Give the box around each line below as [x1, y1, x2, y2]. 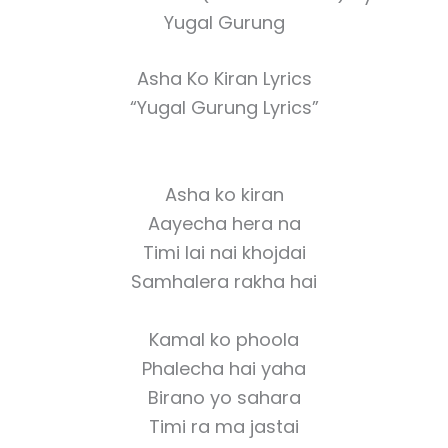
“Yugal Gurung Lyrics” [129, 95, 319, 121]
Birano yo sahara [147, 384, 301, 410]
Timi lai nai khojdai [142, 240, 306, 266]
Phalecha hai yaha [142, 355, 306, 381]
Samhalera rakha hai [131, 269, 317, 295]
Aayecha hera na [147, 211, 301, 237]
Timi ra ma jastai [149, 413, 299, 439]
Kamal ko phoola [149, 326, 299, 352]
